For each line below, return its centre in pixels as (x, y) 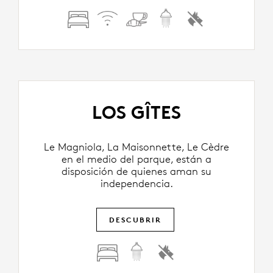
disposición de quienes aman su (136, 171)
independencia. (136, 183)
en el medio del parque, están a (136, 159)
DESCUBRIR (135, 219)
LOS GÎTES (136, 112)
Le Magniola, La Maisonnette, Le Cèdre (136, 147)
